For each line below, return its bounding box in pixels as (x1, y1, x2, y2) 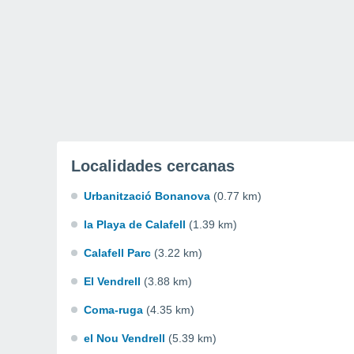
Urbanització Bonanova (84, 190, 210, 202)
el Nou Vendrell (84, 332, 165, 345)
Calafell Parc (84, 247, 151, 259)
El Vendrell (84, 275, 141, 288)
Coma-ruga (84, 303, 143, 316)
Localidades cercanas (71, 157, 235, 175)
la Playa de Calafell (84, 218, 186, 231)
